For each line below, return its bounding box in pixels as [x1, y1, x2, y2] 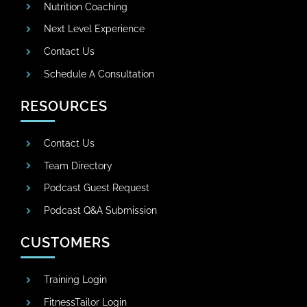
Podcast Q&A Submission [43, 205, 157, 217]
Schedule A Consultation [43, 68, 154, 79]
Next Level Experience [43, 23, 145, 35]
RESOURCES [20, 97, 108, 114]
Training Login [43, 274, 107, 286]
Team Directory [43, 160, 112, 171]
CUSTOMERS [20, 234, 110, 251]
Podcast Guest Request [43, 182, 149, 194]
